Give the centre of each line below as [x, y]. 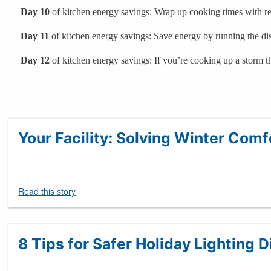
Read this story [47, 191]
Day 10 [35, 11]
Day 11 [35, 36]
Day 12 [35, 60]
